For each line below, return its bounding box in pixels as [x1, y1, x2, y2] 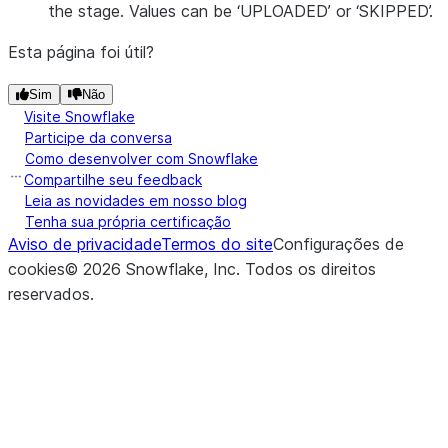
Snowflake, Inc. [121, 259, 245, 279]
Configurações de [273, 234, 404, 254]
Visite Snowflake [24, 108, 135, 125]
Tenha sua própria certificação [25, 213, 231, 230]
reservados [8, 284, 90, 304]
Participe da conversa [25, 129, 172, 146]
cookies [8, 259, 65, 279]
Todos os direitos [245, 259, 376, 279]
